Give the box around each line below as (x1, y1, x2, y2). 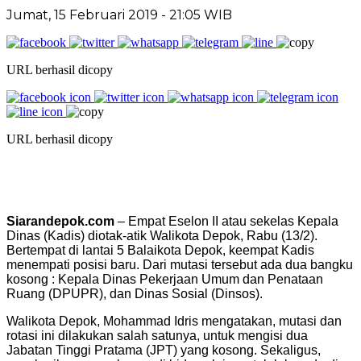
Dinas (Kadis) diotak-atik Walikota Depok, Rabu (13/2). (6, 228, 317, 243)
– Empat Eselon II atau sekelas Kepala (114, 214, 338, 228)
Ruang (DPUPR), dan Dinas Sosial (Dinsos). (6, 286, 263, 301)
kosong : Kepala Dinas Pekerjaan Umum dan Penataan (6, 272, 323, 286)
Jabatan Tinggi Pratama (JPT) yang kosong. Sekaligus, (6, 342, 321, 357)
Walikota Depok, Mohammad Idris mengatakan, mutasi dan (6, 313, 342, 328)
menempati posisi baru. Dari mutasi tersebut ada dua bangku (6, 257, 353, 272)
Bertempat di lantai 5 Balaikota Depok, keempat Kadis (6, 243, 314, 257)
